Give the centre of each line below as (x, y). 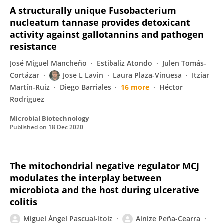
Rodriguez (27, 99)
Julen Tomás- (184, 63)
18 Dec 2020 (66, 127)
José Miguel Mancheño (48, 63)
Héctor (171, 87)
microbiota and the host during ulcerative (105, 190)
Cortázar (25, 75)
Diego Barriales (85, 87)
